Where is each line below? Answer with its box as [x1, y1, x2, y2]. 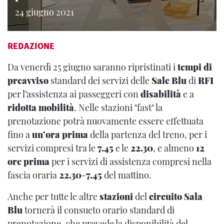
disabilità [140, 88, 183, 100]
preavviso [7, 74, 48, 86]
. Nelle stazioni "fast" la [74, 101, 162, 113]
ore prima [7, 155, 49, 167]
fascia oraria [7, 169, 59, 181]
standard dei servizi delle [48, 74, 151, 86]
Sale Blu [151, 74, 186, 86]
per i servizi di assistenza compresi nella [49, 155, 211, 167]
